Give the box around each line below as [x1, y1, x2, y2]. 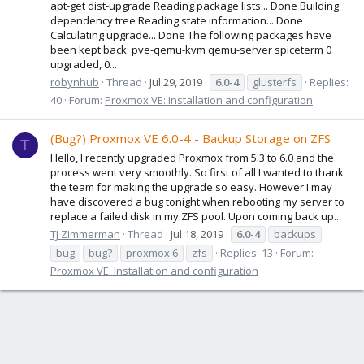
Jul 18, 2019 [171, 226, 223, 241]
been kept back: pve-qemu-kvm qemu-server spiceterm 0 [50, 41, 331, 57]
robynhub [50, 74, 99, 89]
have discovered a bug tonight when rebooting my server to [50, 193, 344, 209]
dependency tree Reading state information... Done [50, 12, 303, 28]
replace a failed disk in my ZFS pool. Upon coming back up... [50, 208, 341, 223]
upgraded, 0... [50, 56, 117, 71]
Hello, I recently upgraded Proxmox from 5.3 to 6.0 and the [50, 149, 334, 165]
